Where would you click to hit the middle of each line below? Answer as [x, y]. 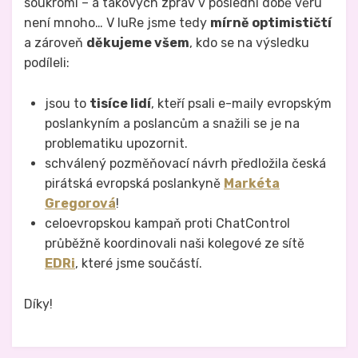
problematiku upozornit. [116, 144]
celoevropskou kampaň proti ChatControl [167, 224]
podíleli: [47, 63]
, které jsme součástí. [139, 264]
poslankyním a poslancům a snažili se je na [172, 124]
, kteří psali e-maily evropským [241, 104]
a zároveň [55, 43]
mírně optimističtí [271, 23]
